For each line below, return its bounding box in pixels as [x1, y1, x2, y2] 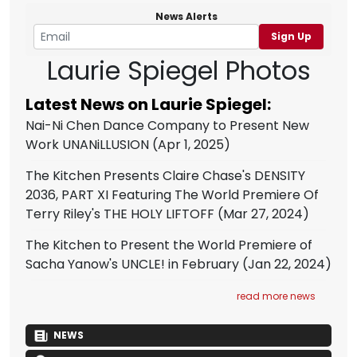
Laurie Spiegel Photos [46, 53, 311, 88]
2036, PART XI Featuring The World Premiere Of [25, 186, 319, 204]
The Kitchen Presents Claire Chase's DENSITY [25, 167, 305, 185]
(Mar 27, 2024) [214, 205, 309, 223]
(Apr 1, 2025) [149, 135, 230, 154]
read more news [237, 289, 316, 303]
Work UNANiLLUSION [25, 135, 149, 154]
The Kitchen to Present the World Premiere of [25, 236, 312, 254]
